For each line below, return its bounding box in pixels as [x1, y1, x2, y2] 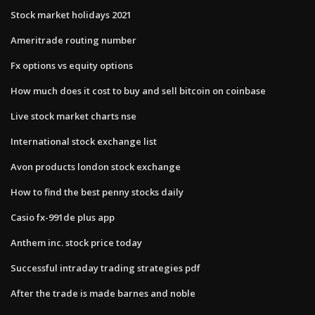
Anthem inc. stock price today [11, 236, 142, 249]
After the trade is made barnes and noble [11, 286, 195, 300]
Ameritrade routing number [11, 33, 136, 46]
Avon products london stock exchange [11, 160, 181, 173]
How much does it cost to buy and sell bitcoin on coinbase [11, 84, 266, 97]
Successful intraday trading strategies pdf [11, 261, 200, 274]
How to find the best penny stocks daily [11, 185, 184, 198]
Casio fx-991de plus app [11, 210, 115, 224]
